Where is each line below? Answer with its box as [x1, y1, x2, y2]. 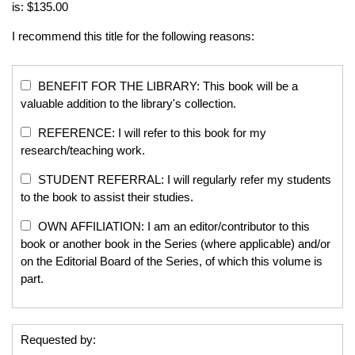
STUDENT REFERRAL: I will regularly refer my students [35, 172, 331, 186]
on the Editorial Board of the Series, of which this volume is [21, 254, 323, 268]
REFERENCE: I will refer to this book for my [35, 125, 266, 139]
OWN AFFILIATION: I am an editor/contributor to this [35, 219, 310, 233]
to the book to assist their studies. [21, 189, 193, 204]
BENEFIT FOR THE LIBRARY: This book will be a [35, 78, 298, 93]
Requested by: [21, 332, 96, 346]
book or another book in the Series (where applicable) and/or [21, 236, 330, 250]
